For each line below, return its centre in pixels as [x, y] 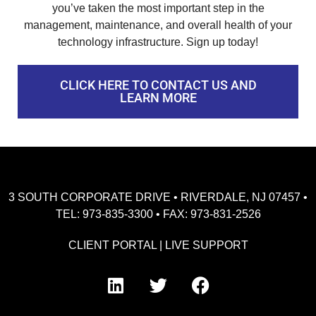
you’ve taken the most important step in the [158, 8]
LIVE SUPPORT [206, 245]
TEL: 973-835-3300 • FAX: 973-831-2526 [158, 214]
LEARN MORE [158, 97]
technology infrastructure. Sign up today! [158, 42]
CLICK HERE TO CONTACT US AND [158, 85]
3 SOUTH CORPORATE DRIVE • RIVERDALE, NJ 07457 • [158, 197]
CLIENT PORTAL [112, 245]
